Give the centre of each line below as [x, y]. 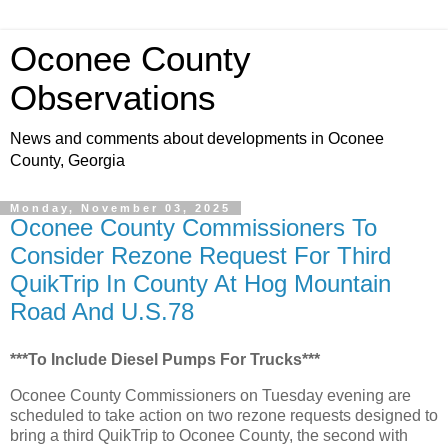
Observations [113, 98]
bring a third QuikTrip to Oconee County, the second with [209, 435]
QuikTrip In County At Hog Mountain [200, 283]
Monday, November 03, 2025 [120, 208]
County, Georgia [67, 160]
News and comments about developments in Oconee [197, 138]
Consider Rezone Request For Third [200, 255]
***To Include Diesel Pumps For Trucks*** [165, 359]
